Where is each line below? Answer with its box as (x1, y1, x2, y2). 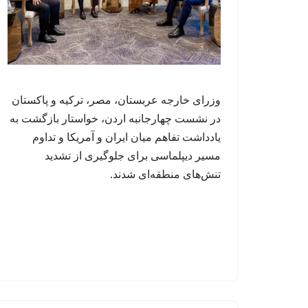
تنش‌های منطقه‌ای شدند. (110, 168, 221, 181)
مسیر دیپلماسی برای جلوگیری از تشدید (45, 150, 221, 162)
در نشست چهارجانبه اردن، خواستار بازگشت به (10, 113, 221, 125)
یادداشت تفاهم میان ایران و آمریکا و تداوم (32, 131, 221, 144)
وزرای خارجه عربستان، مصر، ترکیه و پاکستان (12, 94, 221, 107)
